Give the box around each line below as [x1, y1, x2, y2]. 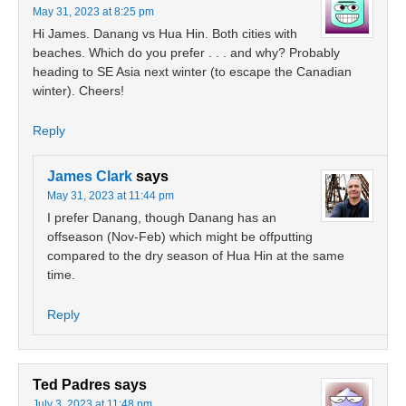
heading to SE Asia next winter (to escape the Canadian [33, 64, 352, 79]
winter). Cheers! [33, 83, 124, 98]
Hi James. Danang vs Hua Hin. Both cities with [33, 26, 297, 41]
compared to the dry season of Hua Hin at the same [47, 248, 344, 263]
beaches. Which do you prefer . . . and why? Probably [33, 45, 340, 60]
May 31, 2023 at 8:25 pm [33, 5, 154, 18]
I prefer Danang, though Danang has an [47, 210, 276, 225]
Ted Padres [33, 377, 111, 392]
